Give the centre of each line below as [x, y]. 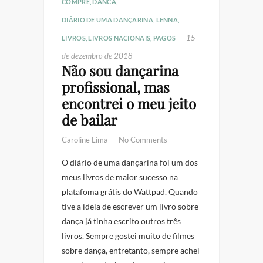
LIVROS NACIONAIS [119, 38]
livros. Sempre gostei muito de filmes [128, 236]
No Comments [143, 140]
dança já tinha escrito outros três [121, 221]
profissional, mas [116, 87]
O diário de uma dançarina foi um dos [130, 163]
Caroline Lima [86, 140]
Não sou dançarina [120, 71]
